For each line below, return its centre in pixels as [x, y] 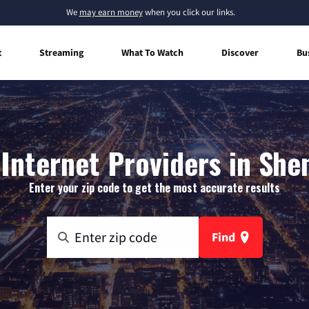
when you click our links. [189, 12]
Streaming [61, 52]
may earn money [111, 12]
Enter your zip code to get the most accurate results [154, 187]
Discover [240, 52]
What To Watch [152, 52]
